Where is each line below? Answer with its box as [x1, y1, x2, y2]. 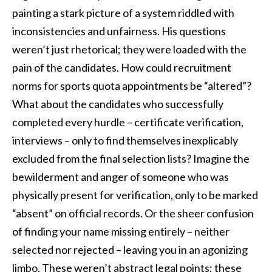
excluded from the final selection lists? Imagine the [12, 151, 250, 165]
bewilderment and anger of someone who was [12, 169, 229, 183]
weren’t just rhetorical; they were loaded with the [12, 42, 246, 56]
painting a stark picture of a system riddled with [12, 5, 234, 19]
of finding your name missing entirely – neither [12, 224, 229, 238]
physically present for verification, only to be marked [12, 188, 258, 202]
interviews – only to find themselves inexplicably [12, 133, 238, 147]
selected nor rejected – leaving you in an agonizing [12, 242, 248, 256]
